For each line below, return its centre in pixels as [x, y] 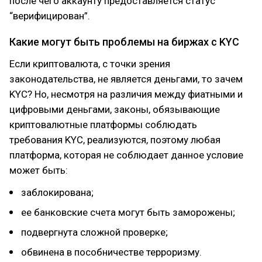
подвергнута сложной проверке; [94, 232]
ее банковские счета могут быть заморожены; [128, 212]
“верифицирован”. [50, 16]
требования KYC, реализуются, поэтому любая [115, 140]
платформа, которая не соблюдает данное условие [126, 155]
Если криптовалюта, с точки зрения [90, 64]
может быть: [39, 170]
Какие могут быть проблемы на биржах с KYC [124, 42]
